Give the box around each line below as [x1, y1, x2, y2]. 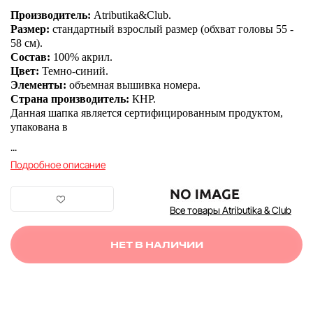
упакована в [10, 120, 68, 133]
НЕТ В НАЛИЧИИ [110, 239, 203, 250]
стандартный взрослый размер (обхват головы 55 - [52, 22, 293, 35]
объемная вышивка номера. [69, 78, 201, 91]
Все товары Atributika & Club [170, 203, 291, 216]
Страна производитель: [10, 92, 129, 105]
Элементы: [10, 78, 66, 91]
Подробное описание [10, 158, 105, 170]
